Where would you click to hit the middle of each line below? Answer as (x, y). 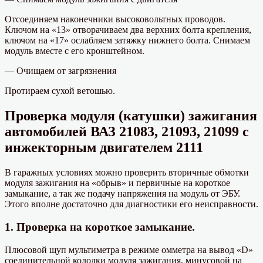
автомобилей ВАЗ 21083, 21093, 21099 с (127, 132)
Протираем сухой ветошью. (60, 91)
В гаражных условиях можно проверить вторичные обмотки (127, 173)
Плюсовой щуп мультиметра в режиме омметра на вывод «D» (129, 249)
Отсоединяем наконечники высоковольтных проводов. (115, 19)
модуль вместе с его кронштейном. (75, 51)
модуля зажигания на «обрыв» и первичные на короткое (117, 183)
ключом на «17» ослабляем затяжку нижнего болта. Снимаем (127, 41)
